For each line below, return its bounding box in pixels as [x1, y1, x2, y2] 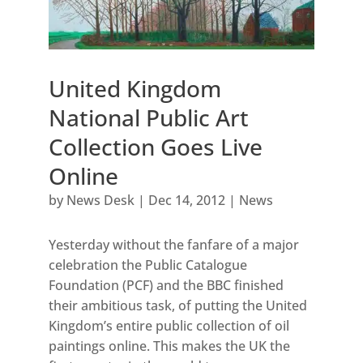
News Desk [66, 191, 135, 210]
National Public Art [48, 102, 249, 134]
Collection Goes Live [48, 131, 263, 163]
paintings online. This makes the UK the [48, 337, 290, 356]
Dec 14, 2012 [147, 191, 225, 210]
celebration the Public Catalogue [48, 256, 247, 275]
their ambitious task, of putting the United [48, 297, 307, 315]
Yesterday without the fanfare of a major [48, 236, 299, 254]
